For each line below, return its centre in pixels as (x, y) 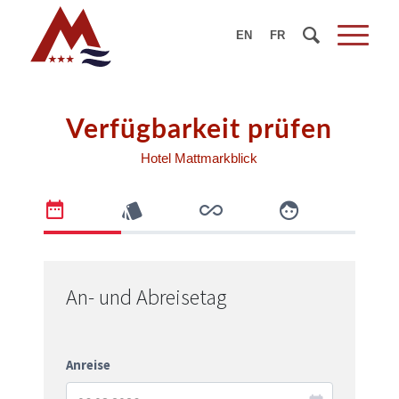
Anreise (88, 365)
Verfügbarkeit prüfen (199, 130)
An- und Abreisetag (146, 297)
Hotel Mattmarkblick (199, 158)
